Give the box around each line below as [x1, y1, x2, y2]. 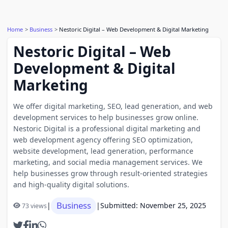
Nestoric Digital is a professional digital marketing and [13, 123, 201, 133]
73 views [22, 201, 47, 210]
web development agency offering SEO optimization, [13, 134, 193, 145]
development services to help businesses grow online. [13, 112, 198, 122]
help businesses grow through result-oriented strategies [13, 168, 208, 178]
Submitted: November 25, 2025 [100, 201, 206, 210]
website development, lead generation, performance [13, 146, 193, 156]
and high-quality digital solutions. [13, 179, 129, 189]
